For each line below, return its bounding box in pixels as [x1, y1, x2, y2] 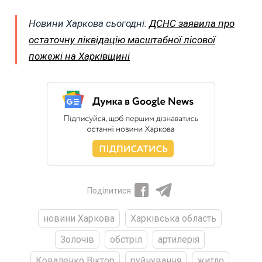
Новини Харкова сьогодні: [29, 17, 149, 29]
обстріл [109, 233, 142, 245]
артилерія [157, 233, 199, 245]
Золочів [60, 233, 94, 245]
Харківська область [130, 212, 216, 224]
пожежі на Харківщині [29, 50, 130, 62]
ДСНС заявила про [149, 17, 235, 29]
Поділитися [87, 185, 131, 195]
